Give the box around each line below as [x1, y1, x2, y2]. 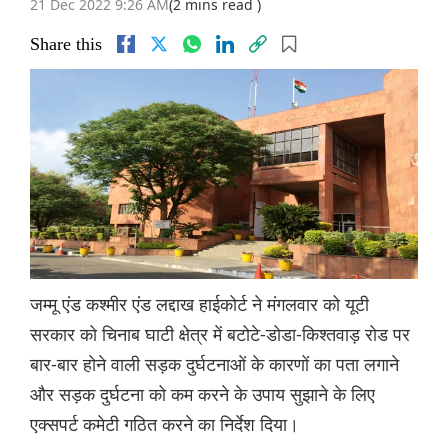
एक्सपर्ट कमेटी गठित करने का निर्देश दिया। [30, 411, 299, 436]
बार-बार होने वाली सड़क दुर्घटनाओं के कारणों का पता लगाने [30, 351, 399, 376]
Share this [30, 34, 102, 55]
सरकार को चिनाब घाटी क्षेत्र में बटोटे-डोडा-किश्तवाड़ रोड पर [30, 321, 410, 346]
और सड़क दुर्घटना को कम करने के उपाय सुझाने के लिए [30, 381, 375, 406]
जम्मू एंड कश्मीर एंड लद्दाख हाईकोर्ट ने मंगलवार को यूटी [30, 291, 369, 316]
